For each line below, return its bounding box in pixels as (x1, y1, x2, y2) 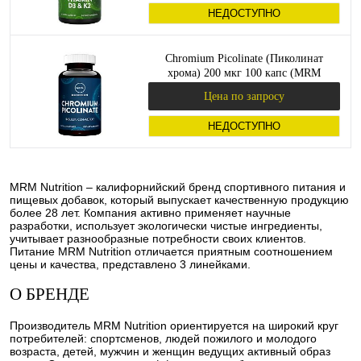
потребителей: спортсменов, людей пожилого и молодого (10, 331, 317, 345)
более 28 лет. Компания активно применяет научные (10, 206, 291, 219)
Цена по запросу (204, 89, 284, 102)
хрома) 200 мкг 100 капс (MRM (168, 67, 321, 79)
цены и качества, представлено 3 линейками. (10, 258, 254, 271)
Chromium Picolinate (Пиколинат (165, 52, 323, 64)
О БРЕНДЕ (10, 284, 89, 305)
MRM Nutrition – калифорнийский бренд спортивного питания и (10, 180, 346, 193)
